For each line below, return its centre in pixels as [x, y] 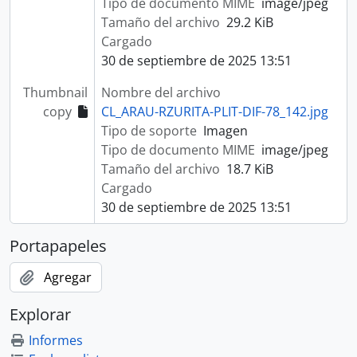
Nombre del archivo [161, 92]
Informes [56, 340]
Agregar [68, 277]
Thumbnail [55, 92]
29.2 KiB [249, 22]
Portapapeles [58, 246]
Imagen [225, 131]
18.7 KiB [249, 169]
